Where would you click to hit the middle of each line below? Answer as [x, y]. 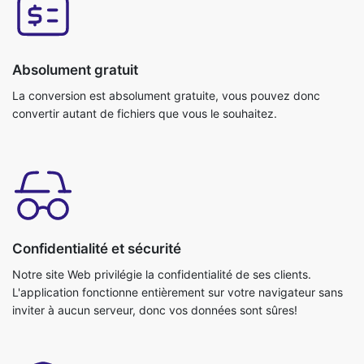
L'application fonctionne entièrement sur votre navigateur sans [178, 226]
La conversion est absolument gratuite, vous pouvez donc [166, 29]
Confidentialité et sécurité [97, 182]
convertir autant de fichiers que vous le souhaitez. [145, 47]
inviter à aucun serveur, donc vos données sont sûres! [155, 244]
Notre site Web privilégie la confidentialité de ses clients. [162, 208]
